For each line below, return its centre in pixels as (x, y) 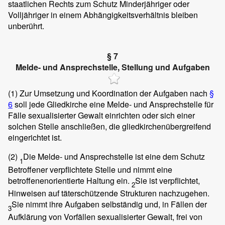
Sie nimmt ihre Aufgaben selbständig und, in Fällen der (109, 204)
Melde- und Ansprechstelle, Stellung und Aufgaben (113, 67)
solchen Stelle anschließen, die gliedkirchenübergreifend (109, 127)
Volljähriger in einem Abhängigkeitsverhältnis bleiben (103, 15)
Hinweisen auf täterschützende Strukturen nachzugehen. (109, 193)
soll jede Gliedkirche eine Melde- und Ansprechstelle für (113, 104)
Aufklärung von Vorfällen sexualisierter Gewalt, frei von (105, 217)
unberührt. (26, 26)
